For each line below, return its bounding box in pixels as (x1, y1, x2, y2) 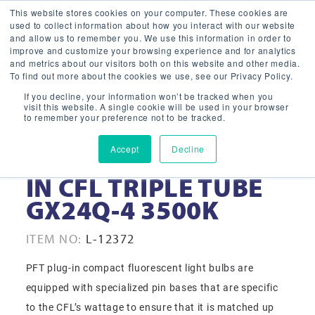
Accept (110, 143, 140, 155)
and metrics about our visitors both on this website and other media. (10, 57, 300, 69)
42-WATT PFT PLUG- (25, 148, 268, 181)
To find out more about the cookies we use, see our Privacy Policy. (10, 70, 293, 82)
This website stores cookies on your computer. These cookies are (10, 6, 289, 18)
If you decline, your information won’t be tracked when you (24, 90, 274, 102)
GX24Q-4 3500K (25, 193, 219, 226)
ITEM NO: (25, 231, 82, 247)
